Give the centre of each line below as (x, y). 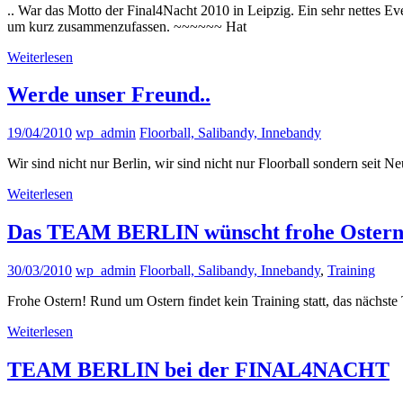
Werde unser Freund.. (109, 95)
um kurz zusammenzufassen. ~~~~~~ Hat (127, 26)
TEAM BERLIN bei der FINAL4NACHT (198, 370)
